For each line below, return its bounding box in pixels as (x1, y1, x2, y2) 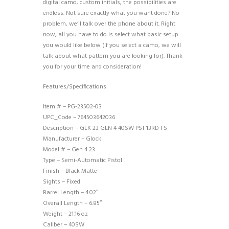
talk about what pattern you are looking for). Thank (43, 51, 182, 62)
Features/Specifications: (43, 82, 108, 93)
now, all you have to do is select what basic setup (43, 30, 178, 40)
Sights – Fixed (43, 177, 80, 188)
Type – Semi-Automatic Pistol (43, 155, 122, 166)
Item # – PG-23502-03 (43, 102, 102, 112)
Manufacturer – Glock (43, 134, 101, 145)
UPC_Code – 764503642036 (43, 112, 115, 123)
